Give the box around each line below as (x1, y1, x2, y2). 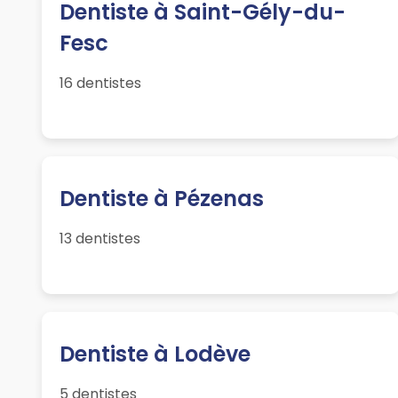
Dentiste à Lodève (60, 339, 251, 370)
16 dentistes (60, 73, 142, 94)
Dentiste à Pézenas (60, 184, 265, 214)
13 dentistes (60, 228, 141, 250)
